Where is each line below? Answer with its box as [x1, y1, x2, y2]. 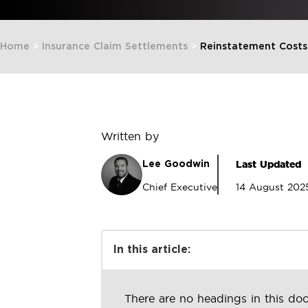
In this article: [113, 244, 190, 255]
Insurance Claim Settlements [42, 42, 188, 51]
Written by [101, 129, 159, 143]
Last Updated [236, 157, 301, 171]
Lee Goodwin [142, 159, 210, 168]
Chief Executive [142, 180, 217, 193]
